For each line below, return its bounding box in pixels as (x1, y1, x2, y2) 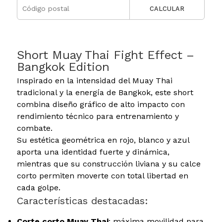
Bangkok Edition (16, 59, 110, 74)
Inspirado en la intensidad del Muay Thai (16, 75, 172, 85)
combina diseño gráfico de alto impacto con (16, 99, 185, 109)
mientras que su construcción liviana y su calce (16, 159, 201, 168)
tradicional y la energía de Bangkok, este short (16, 87, 193, 97)
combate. (16, 123, 53, 133)
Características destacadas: (16, 194, 148, 207)
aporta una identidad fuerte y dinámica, (16, 147, 169, 157)
